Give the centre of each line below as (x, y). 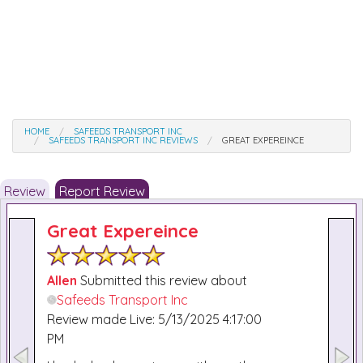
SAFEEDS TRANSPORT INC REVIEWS (123, 140)
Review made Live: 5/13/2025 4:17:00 (154, 319)
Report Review (102, 191)
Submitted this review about (162, 280)
